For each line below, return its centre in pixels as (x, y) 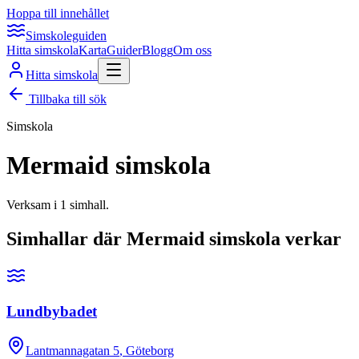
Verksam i (33, 204)
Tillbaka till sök (66, 99)
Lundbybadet (52, 312)
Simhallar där (67, 238)
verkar (311, 238)
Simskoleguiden (66, 36)
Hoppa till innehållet (58, 13)
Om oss (192, 50)
